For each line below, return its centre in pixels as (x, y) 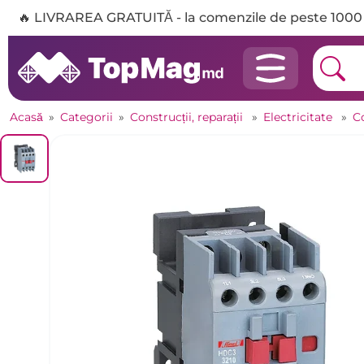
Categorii (87, 117)
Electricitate (299, 117)
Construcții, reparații (188, 117)
